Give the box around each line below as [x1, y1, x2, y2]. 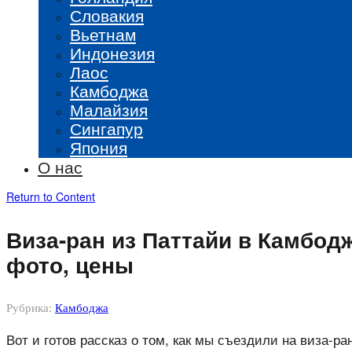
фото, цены [6, 248, 134, 280]
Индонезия [70, 41, 155, 64]
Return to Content [6, 189, 95, 204]
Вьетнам [70, 22, 136, 46]
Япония [70, 135, 127, 159]
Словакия [70, 3, 144, 27]
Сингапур [70, 116, 143, 140]
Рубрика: [6, 302, 55, 314]
